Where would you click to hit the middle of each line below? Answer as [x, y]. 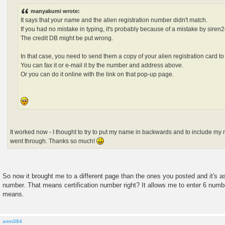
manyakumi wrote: [55, 11]
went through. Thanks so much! [53, 141]
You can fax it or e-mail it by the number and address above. [102, 65]
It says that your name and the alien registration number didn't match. [114, 20]
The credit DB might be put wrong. [67, 38]
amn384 [12, 221]
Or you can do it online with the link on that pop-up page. [97, 74]
